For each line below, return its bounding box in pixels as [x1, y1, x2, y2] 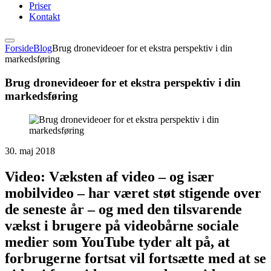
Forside [5, 43, 33, 54]
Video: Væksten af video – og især [5, 168, 214, 184]
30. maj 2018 [5, 145, 55, 156]
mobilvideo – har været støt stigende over [5, 184, 261, 201]
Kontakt [29, 11, 60, 22]
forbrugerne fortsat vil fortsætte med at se [5, 250, 266, 266]
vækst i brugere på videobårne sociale [5, 217, 239, 233]
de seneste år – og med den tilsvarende [5, 201, 242, 217]
